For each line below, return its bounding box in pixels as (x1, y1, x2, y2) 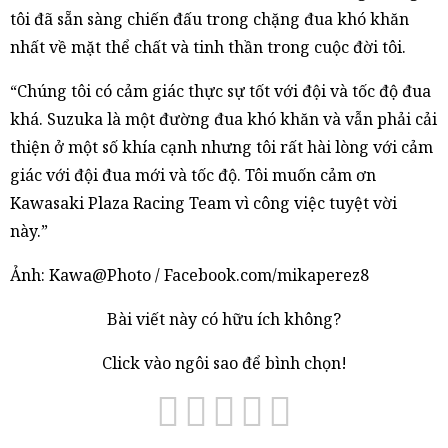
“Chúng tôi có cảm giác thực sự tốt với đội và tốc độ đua (10, 80, 431, 102)
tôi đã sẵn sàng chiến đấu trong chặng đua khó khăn (10, 8, 409, 30)
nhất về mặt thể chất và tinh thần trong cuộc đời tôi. (10, 36, 406, 58)
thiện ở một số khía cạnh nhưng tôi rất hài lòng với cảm (10, 136, 433, 158)
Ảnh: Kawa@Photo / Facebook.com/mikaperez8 (10, 264, 369, 286)
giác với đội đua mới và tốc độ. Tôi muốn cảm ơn (10, 164, 376, 186)
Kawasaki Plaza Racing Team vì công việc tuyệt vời (10, 192, 397, 214)
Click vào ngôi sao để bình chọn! (101, 352, 347, 374)
